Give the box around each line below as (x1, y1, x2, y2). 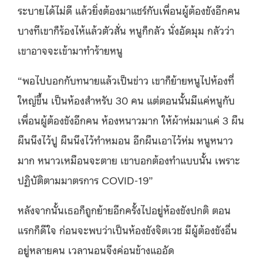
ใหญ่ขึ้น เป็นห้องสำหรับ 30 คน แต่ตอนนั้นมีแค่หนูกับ (18, 92, 235, 107)
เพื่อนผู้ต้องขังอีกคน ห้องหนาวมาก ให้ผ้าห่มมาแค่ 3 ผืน (18, 112, 244, 127)
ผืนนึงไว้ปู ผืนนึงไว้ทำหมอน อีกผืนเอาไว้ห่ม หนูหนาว (18, 132, 233, 147)
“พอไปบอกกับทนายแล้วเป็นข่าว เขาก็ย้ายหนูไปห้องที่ (18, 72, 234, 87)
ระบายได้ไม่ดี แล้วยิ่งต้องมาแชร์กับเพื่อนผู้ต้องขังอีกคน (18, 2, 240, 17)
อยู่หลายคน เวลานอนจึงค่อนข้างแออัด (18, 242, 174, 257)
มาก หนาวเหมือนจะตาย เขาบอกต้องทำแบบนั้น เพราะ (18, 152, 240, 167)
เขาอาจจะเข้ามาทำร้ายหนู (18, 42, 123, 57)
